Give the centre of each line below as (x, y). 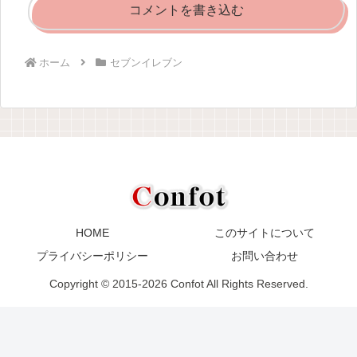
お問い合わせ (265, 256)
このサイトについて (265, 233)
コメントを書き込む (186, 10)
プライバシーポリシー (92, 256)
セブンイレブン (146, 63)
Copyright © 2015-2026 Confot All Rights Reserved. (178, 284)
